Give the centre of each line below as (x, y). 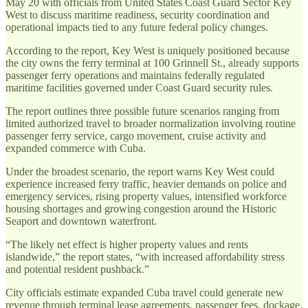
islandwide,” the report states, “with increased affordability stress (145, 256)
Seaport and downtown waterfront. (81, 221)
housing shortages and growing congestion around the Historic (141, 208)
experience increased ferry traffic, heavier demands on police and (146, 184)
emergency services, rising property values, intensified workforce (146, 196)
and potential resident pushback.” (77, 269)
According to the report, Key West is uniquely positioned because (147, 50)
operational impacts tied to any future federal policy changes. (137, 27)
